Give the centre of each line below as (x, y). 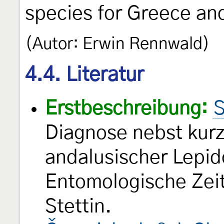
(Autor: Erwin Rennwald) (117, 44)
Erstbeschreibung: (126, 109)
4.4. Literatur (84, 75)
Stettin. (78, 207)
